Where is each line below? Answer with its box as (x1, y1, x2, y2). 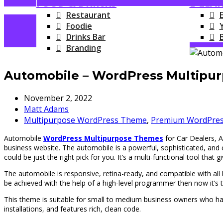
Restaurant (66, 9, 111, 20)
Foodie (66, 20, 92, 31)
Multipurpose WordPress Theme (24, 114, 147, 125)
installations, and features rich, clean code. (4, 204, 141, 214)
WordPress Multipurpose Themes (43, 133, 163, 143)
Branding (66, 42, 101, 53)
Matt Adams (24, 103, 69, 114)
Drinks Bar (66, 31, 106, 42)
